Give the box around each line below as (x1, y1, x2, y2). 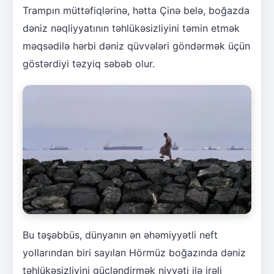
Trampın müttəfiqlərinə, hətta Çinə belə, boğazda (23, 4, 250, 17)
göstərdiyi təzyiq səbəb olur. (23, 57, 155, 70)
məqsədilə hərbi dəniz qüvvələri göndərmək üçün (23, 40, 250, 53)
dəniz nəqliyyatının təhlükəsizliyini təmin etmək (23, 22, 240, 35)
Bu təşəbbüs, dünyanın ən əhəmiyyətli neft (23, 228, 218, 241)
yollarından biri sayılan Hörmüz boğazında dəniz (23, 246, 246, 259)
